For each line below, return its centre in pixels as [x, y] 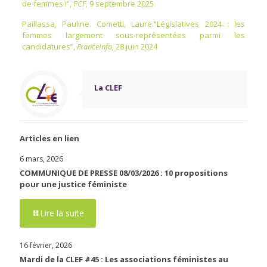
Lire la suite [62, 213]
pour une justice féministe [73, 184]
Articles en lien [49, 138]
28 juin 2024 [136, 46]
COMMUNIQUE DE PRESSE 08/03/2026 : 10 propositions [124, 173]
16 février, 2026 [46, 245]
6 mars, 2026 [41, 159]
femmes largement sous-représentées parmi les [133, 35]
